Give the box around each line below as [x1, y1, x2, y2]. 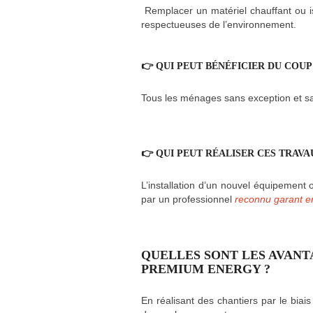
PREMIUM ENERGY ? [141, 262, 274, 277]
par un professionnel [141, 194, 235, 205]
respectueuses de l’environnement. [141, 19, 296, 31]
